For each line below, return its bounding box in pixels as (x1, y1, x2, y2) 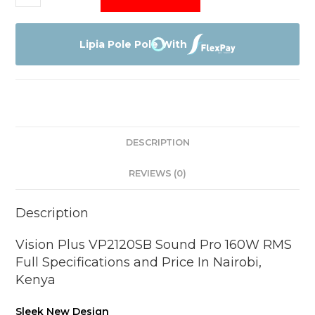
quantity (15, 71, 56, 84)
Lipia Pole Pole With (79, 37, 187, 51)
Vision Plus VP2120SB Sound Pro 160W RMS (15, 237, 292, 252)
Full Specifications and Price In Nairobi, (15, 255, 262, 270)
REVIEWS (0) (129, 168, 186, 179)
